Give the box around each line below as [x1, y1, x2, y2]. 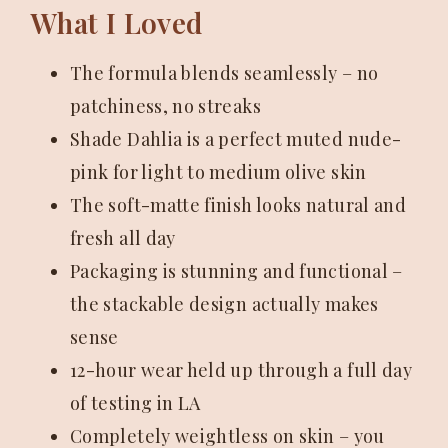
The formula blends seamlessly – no [70, 61, 379, 85]
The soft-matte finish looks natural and [70, 193, 407, 217]
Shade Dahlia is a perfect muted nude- [70, 127, 402, 151]
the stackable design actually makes [70, 292, 379, 316]
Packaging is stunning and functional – [70, 259, 403, 283]
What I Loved [30, 4, 203, 41]
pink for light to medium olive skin [70, 160, 367, 184]
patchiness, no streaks [70, 94, 261, 118]
